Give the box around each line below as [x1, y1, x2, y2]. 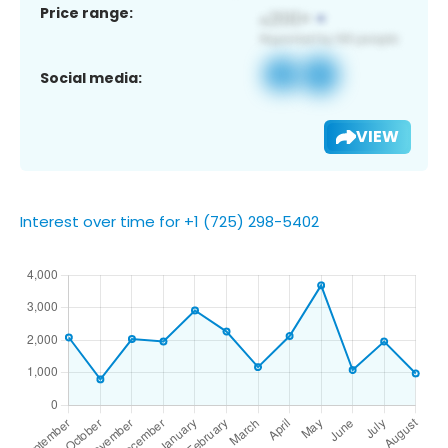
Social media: [40, 67, 142, 88]
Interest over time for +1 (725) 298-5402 [20, 210, 319, 232]
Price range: [40, 2, 133, 23]
